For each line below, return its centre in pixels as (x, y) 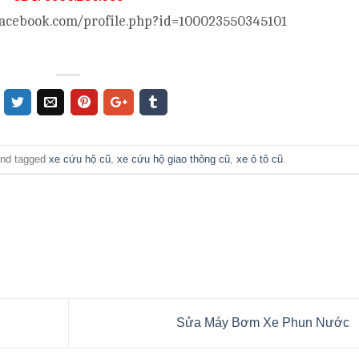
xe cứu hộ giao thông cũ (174, 159)
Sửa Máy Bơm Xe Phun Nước (264, 322)
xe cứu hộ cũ (80, 159)
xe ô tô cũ (260, 159)
